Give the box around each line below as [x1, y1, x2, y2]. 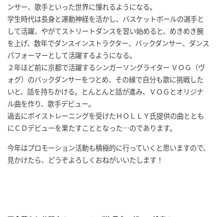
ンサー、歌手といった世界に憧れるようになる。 [7, 1, 156, 12]
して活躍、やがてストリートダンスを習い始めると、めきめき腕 [7, 25, 203, 36]
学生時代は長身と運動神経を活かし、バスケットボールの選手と [7, 13, 204, 24]
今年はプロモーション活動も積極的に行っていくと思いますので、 [7, 142, 210, 153]
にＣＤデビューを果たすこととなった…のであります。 [7, 122, 176, 133]
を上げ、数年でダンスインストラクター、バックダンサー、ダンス [7, 37, 209, 48]
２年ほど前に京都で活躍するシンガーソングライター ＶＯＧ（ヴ [7, 62, 205, 72]
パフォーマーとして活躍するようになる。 [7, 49, 136, 60]
